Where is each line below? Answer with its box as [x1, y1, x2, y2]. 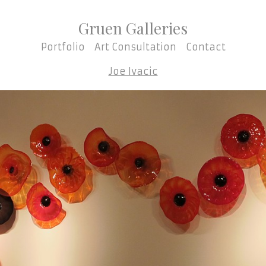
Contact [185, 41, 226, 53]
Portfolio [40, 41, 85, 53]
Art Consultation [94, 41, 176, 53]
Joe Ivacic [108, 65, 158, 77]
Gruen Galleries [78, 17, 188, 39]
